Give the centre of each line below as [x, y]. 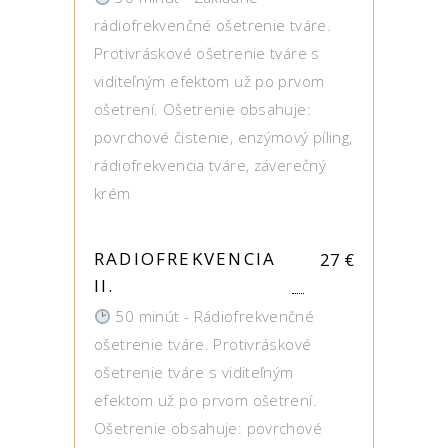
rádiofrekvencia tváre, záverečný [210, 165]
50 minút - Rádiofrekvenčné [213, 316]
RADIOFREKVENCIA [185, 258]
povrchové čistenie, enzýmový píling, [223, 137]
